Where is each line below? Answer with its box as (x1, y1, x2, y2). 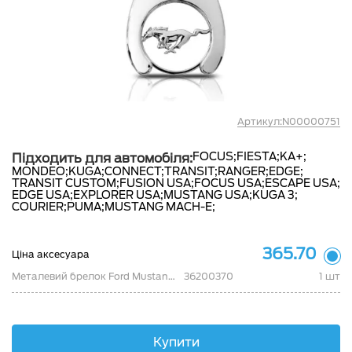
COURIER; (12, 200, 67, 213)
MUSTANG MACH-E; (104, 200, 215, 213)
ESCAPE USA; (265, 177, 340, 189)
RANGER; (218, 165, 269, 178)
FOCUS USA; (194, 177, 265, 189)
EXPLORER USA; (73, 189, 163, 201)
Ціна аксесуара (12, 247, 90, 260)
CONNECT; (104, 165, 164, 178)
